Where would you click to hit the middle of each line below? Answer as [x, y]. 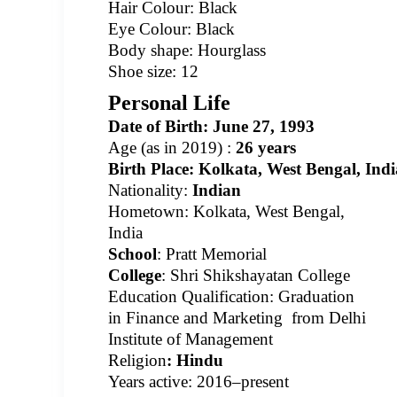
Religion [137, 360]
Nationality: [150, 190]
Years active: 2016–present [198, 381]
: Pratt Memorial [212, 254]
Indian [217, 190]
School [132, 254]
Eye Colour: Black [171, 29]
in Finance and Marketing [198, 318]
